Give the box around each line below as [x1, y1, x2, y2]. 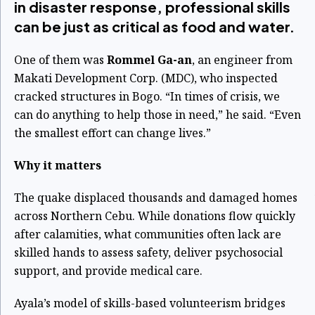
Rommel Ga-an [107, 52, 192, 67]
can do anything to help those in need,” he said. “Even [14, 107, 301, 122]
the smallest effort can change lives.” [14, 125, 211, 141]
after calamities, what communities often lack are [14, 226, 281, 242]
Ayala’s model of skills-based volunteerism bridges [14, 295, 285, 311]
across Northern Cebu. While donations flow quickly [14, 208, 295, 224]
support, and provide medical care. [14, 263, 205, 278]
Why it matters [14, 157, 101, 173]
